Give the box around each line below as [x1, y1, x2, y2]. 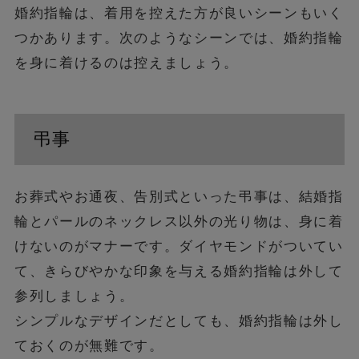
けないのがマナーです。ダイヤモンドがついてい [14, 236, 344, 256]
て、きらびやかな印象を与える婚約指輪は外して [14, 260, 344, 280]
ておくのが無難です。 [14, 335, 164, 355]
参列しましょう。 [14, 285, 135, 305]
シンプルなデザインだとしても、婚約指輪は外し [14, 310, 344, 330]
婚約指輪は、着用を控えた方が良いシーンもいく [14, 3, 344, 23]
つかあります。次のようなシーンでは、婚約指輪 [14, 28, 344, 48]
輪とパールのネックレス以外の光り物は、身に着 [14, 211, 344, 231]
